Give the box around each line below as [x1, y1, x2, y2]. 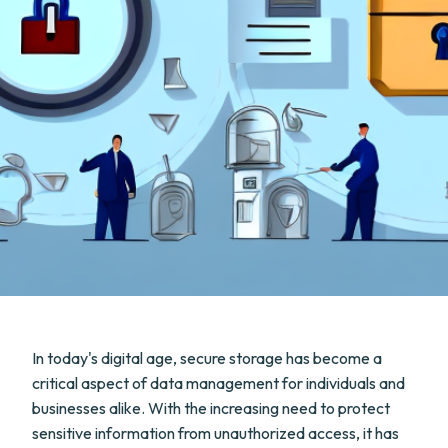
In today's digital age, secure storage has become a [32, 348, 382, 368]
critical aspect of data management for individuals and [32, 373, 405, 393]
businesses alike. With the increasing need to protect [32, 398, 390, 418]
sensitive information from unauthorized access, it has [32, 423, 399, 443]
